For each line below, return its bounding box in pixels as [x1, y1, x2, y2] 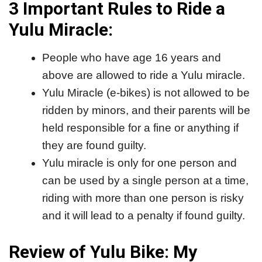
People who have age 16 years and [42, 51, 221, 64]
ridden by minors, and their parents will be [42, 104, 250, 117]
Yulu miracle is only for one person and [42, 157, 237, 170]
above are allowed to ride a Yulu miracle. [42, 69, 245, 82]
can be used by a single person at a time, [42, 174, 249, 187]
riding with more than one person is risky [42, 192, 244, 205]
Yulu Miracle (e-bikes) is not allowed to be [42, 87, 250, 99]
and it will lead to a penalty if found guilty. [42, 209, 245, 222]
